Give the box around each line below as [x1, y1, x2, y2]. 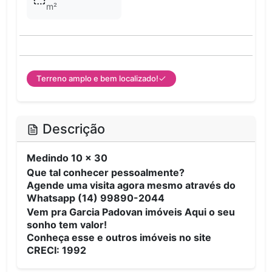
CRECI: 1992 [27, 244, 86, 257]
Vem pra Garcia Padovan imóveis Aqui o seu [27, 206, 235, 219]
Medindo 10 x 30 [27, 152, 107, 165]
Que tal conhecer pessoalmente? [27, 166, 185, 178]
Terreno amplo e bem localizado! [36, 73, 158, 84]
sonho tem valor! [27, 219, 107, 231]
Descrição [38, 121, 105, 137]
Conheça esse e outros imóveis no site [27, 231, 211, 244]
